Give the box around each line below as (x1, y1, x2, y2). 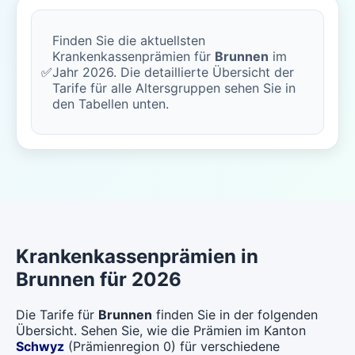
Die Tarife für (16, 306, 98, 323)
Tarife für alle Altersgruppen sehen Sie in (52, 80, 296, 96)
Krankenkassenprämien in (16, 244, 258, 268)
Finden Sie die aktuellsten (52, 32, 205, 48)
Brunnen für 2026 (16, 267, 181, 291)
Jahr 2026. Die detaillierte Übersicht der (52, 64, 294, 80)
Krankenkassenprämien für (52, 48, 215, 64)
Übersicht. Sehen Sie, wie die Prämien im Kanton (16, 322, 306, 338)
